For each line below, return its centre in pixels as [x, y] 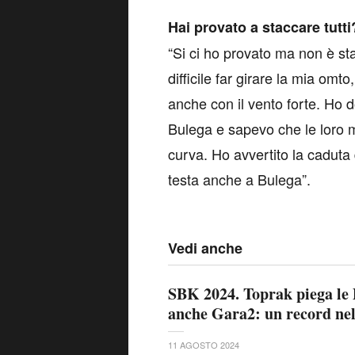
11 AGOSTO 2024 [204, 344]
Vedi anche [205, 248]
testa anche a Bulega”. [239, 179]
